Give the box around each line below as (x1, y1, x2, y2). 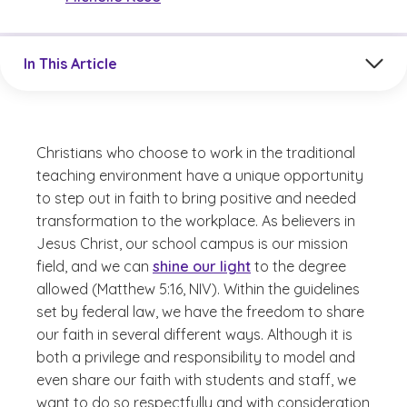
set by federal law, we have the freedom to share (36, 303, 364, 321)
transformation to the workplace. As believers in (36, 212, 355, 230)
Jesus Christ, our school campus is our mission (36, 234, 348, 253)
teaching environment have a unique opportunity (36, 166, 363, 184)
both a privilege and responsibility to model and (36, 348, 355, 366)
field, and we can (36, 257, 153, 275)
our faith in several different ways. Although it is (36, 325, 352, 343)
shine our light (153, 257, 251, 275)
